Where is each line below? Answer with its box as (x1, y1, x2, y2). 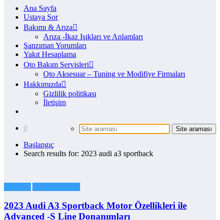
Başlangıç (24, 140, 54, 149)
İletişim (43, 98, 66, 107)
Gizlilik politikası (43, 89, 96, 98)
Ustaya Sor (24, 12, 58, 21)
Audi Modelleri (32, 182, 80, 191)
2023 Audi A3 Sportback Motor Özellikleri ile (4, 200, 187, 211)
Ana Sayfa (24, 3, 56, 12)
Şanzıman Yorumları (24, 41, 86, 50)
